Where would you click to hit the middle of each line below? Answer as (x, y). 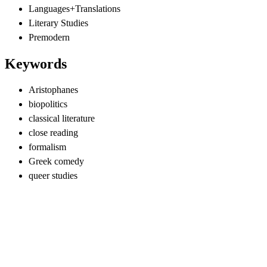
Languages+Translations (74, 9)
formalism (47, 147)
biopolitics (48, 104)
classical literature (62, 118)
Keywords (36, 64)
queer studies (53, 175)
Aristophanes (53, 89)
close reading (53, 132)
